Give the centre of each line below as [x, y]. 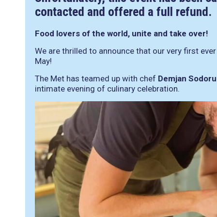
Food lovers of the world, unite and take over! [122, 33]
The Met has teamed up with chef [96, 78]
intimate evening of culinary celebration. [107, 89]
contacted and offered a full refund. [123, 12]
